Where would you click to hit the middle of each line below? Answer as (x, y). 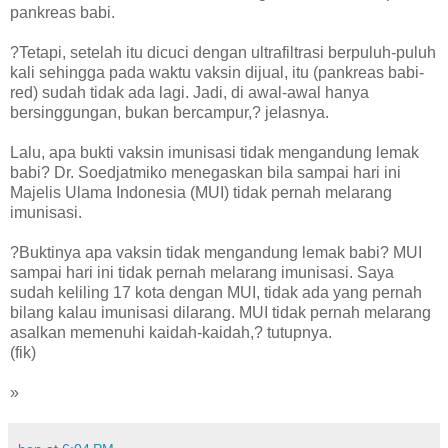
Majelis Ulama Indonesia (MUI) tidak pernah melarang (201, 193)
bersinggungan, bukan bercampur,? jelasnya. (169, 113)
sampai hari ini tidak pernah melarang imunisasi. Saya (202, 273)
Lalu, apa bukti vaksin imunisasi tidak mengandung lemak (214, 153)
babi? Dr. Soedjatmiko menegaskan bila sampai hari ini (205, 173)
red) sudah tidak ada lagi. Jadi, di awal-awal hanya (189, 93)
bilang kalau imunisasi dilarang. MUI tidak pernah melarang (220, 313)
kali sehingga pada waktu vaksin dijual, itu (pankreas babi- (217, 73)
